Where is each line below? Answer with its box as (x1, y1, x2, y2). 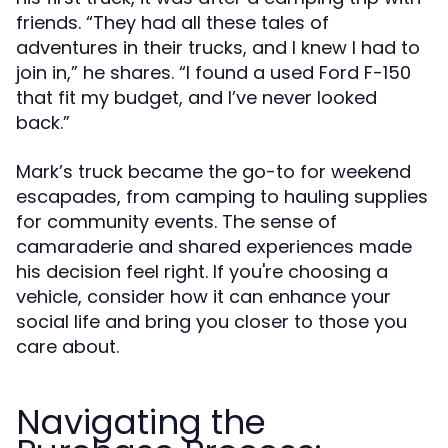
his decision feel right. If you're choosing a (16, 259, 388, 284)
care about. (16, 334, 119, 359)
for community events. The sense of (16, 209, 337, 234)
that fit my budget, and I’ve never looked (16, 85, 377, 110)
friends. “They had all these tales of (16, 10, 329, 35)
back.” (16, 110, 70, 135)
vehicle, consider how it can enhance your (16, 284, 391, 309)
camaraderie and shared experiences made (16, 234, 412, 259)
